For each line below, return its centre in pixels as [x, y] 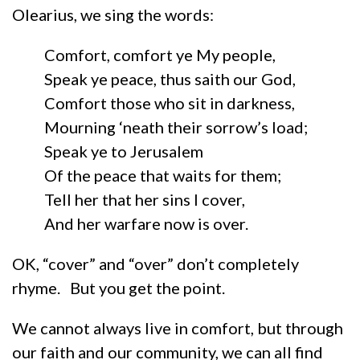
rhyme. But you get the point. [119, 287]
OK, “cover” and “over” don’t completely [155, 263]
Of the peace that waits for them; [147, 175]
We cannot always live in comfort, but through [178, 327]
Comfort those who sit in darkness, [153, 102]
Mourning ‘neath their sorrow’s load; [160, 127]
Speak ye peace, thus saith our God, [154, 78]
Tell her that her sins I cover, [129, 199]
